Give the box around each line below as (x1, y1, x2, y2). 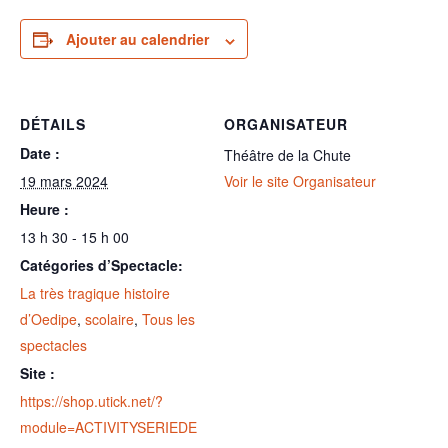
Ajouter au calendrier (66, 29, 209, 50)
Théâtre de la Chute (224, 145, 351, 166)
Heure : (20, 199, 69, 220)
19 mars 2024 (20, 171, 108, 192)
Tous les (142, 309, 195, 330)
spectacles (20, 335, 87, 356)
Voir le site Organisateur (224, 171, 376, 192)
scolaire (85, 309, 134, 330)
